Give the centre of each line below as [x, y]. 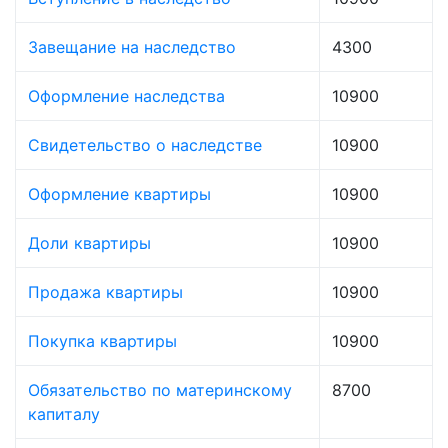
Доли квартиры [89, 243]
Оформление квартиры [119, 194]
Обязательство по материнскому [160, 390]
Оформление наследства [126, 96]
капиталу [64, 414]
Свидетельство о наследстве [145, 145]
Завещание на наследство [132, 47]
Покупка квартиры [102, 341]
